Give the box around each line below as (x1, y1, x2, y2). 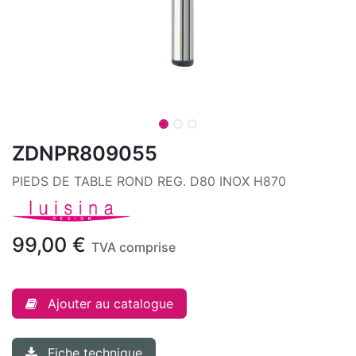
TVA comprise (91, 239, 176, 256)
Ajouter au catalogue (48, 296, 173, 312)
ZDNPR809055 (12, 141, 157, 165)
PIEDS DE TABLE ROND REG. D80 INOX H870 (12, 173, 286, 189)
